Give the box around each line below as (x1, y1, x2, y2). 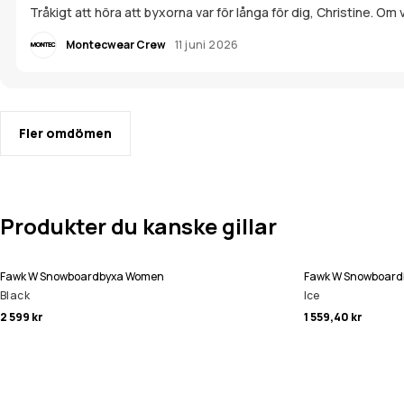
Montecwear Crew (66, 36, 166, 52)
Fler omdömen (19, 124, 112, 142)
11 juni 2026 (175, 36, 239, 52)
